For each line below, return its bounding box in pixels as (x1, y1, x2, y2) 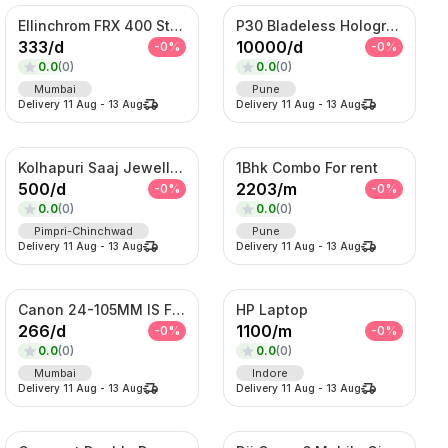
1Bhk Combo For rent (235, 158, 378, 176)
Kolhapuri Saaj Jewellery (170, 158, 184, 176)
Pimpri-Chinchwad (34, 223, 134, 238)
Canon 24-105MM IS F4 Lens (172, 300, 186, 318)
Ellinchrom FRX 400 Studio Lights (170, 16, 184, 34)
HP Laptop (235, 300, 308, 318)
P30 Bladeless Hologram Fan (385, 16, 399, 34)
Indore (251, 365, 288, 380)
